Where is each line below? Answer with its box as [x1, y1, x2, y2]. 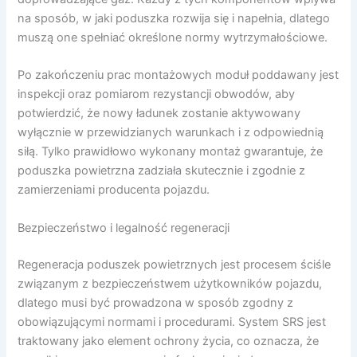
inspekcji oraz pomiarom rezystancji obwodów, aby [18, 87, 296, 102]
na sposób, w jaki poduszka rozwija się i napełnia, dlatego [18, 11, 331, 26]
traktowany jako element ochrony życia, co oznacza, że [18, 333, 320, 348]
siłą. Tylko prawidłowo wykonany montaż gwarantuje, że [18, 144, 324, 159]
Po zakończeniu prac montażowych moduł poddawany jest [18, 68, 339, 83]
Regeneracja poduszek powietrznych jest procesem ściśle [18, 257, 331, 272]
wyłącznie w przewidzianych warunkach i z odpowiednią [18, 125, 324, 140]
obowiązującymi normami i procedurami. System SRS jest [18, 314, 327, 329]
